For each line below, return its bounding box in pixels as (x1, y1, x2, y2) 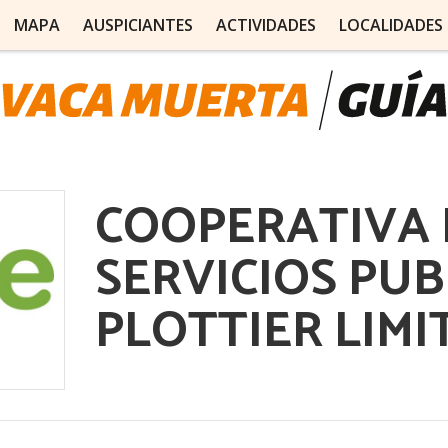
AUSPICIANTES (82, 14, 193, 36)
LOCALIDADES (338, 14, 443, 36)
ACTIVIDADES (215, 14, 316, 36)
